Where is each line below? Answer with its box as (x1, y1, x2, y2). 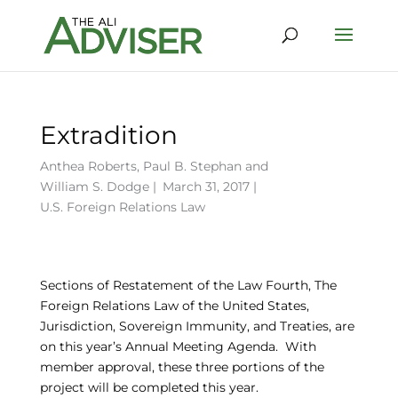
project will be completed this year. (39, 379, 259, 395)
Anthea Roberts (39, 158, 137, 174)
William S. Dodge (39, 179, 149, 195)
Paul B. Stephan (142, 158, 242, 174)
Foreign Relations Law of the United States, (39, 298, 309, 314)
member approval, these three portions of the (39, 359, 324, 375)
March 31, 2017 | (162, 179, 257, 195)
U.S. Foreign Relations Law (39, 199, 205, 215)
